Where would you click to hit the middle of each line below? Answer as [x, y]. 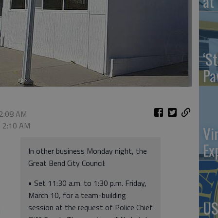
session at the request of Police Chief [91, 207]
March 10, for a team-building [77, 195]
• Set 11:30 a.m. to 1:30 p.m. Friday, [87, 183]
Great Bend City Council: [67, 163]
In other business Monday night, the [88, 151]
